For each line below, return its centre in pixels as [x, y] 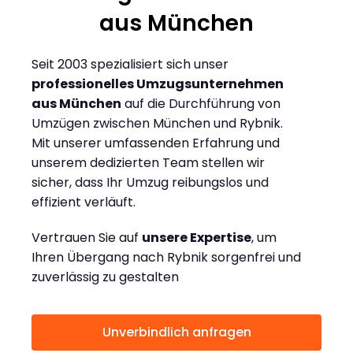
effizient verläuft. [84, 203]
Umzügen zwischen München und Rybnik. [157, 124]
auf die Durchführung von [201, 104]
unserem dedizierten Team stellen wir [148, 163]
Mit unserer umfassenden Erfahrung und [156, 143]
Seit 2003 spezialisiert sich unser [130, 65]
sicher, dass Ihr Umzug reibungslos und [150, 183]
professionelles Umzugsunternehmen [158, 84]
